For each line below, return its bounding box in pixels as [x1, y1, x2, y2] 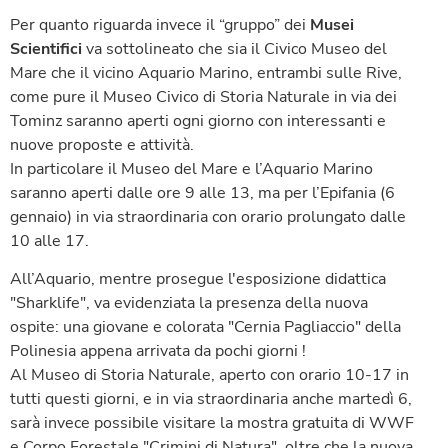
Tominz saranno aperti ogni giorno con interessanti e [10, 109, 386, 132]
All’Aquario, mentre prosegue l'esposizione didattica [10, 268, 386, 291]
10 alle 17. [10, 229, 89, 252]
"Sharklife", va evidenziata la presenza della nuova [10, 292, 368, 315]
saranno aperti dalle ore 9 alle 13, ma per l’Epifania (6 [10, 181, 395, 204]
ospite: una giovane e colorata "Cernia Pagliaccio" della [10, 316, 401, 339]
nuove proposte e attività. [10, 133, 194, 156]
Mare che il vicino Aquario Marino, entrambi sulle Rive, [10, 61, 402, 84]
